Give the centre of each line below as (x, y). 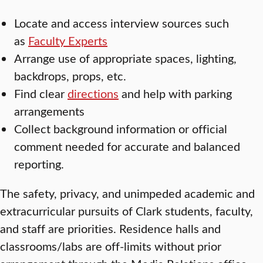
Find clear (41, 93)
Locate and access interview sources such (122, 22)
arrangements (49, 110)
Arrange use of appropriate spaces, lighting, (125, 58)
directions (93, 93)
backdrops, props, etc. (70, 75)
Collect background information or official (121, 128)
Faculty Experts (68, 40)
